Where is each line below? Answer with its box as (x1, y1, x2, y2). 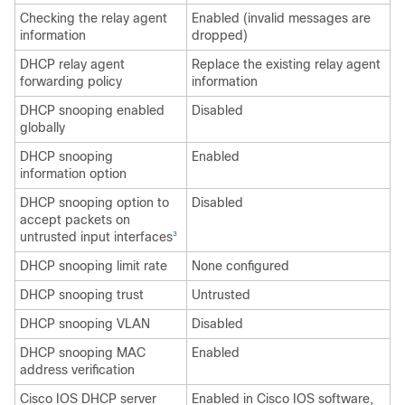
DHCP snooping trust (20, 287, 144, 302)
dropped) (192, 28, 248, 42)
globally (20, 120, 65, 135)
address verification (20, 363, 135, 377)
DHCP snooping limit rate (20, 259, 167, 273)
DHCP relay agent (20, 57, 125, 71)
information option (20, 166, 127, 181)
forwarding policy (20, 74, 122, 89)
